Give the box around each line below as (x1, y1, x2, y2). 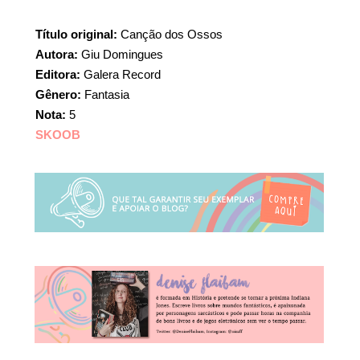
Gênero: (35, 87, 81, 101)
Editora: (35, 67, 80, 81)
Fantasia (81, 87, 129, 101)
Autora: (35, 47, 78, 61)
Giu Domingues (78, 47, 163, 61)
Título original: (35, 27, 117, 41)
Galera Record (80, 67, 161, 81)
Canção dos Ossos (117, 27, 223, 41)
